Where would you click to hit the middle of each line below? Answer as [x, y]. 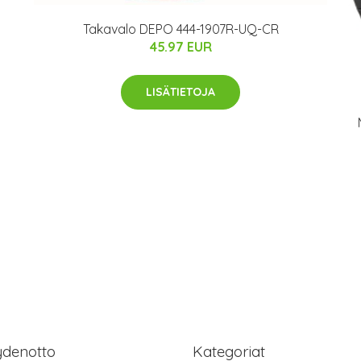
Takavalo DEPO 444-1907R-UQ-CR [180, 29]
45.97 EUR [180, 47]
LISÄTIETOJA [180, 92]
